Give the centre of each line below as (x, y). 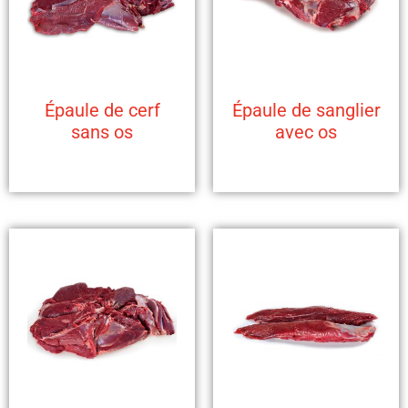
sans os (102, 132)
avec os (306, 132)
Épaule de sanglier (306, 110)
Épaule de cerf (102, 110)
